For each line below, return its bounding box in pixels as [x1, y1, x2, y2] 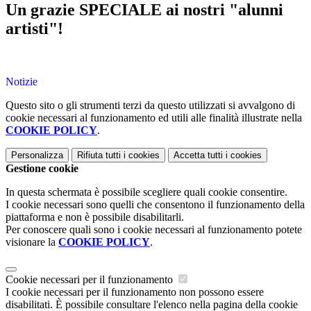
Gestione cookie [6, 162, 78, 175]
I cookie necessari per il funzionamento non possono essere [6, 286, 264, 299]
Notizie [6, 76, 37, 88]
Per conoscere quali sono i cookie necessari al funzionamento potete [6, 224, 302, 236]
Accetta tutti [174, 150, 223, 161]
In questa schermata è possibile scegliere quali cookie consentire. [6, 186, 287, 199]
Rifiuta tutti [77, 150, 121, 161]
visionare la [6, 236, 58, 249]
